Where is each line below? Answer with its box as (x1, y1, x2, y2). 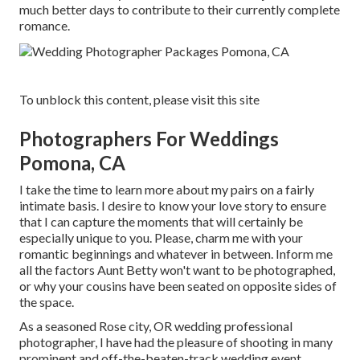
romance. (19, 18, 70, 34)
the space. (19, 294, 74, 310)
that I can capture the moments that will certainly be (19, 214, 303, 230)
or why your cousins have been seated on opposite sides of (19, 278, 337, 294)
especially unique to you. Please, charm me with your (19, 230, 303, 246)
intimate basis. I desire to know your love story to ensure (19, 198, 326, 214)
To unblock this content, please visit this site (19, 92, 260, 108)
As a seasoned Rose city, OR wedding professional (19, 318, 292, 334)
